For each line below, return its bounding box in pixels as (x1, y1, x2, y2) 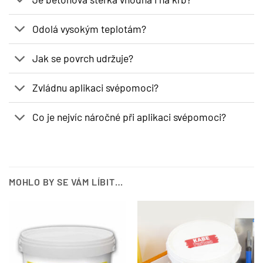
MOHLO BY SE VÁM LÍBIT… (9, 176, 123, 187)
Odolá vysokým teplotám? (32, 22, 147, 36)
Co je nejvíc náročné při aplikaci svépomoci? (32, 110, 227, 124)
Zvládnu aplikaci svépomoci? (32, 81, 159, 95)
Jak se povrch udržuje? (32, 52, 134, 65)
